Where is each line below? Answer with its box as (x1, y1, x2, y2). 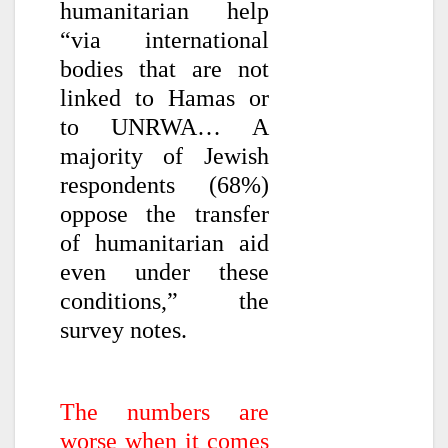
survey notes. (60, 317, 187, 344)
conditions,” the (60, 288, 269, 315)
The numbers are (60, 398, 269, 425)
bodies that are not (60, 56, 269, 83)
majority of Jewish (60, 143, 269, 170)
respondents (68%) (60, 172, 269, 199)
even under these (60, 259, 269, 286)
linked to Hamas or (60, 85, 269, 112)
